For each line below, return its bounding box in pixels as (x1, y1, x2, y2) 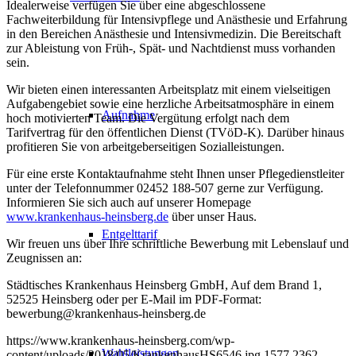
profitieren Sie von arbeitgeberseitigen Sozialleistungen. (6, 140, 284, 154)
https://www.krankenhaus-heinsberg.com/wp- (6, 334, 234, 348)
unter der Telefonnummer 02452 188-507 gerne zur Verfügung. (6, 181, 323, 195)
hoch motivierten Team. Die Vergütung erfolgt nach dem (6, 111, 289, 126)
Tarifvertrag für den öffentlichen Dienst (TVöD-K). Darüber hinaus (6, 126, 344, 140)
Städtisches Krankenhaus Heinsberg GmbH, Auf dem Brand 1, (6, 278, 322, 292)
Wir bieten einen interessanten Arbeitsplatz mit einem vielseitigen (6, 83, 331, 97)
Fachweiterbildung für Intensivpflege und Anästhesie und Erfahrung (6, 13, 347, 27)
